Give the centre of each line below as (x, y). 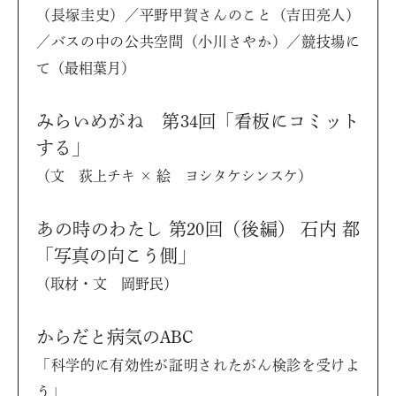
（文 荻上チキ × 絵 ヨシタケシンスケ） (174, 176)
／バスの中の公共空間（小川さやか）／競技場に (198, 42)
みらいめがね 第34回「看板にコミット (198, 122)
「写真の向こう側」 (116, 256)
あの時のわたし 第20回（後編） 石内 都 (198, 229)
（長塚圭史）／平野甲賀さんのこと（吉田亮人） (198, 15)
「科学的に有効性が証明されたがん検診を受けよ (198, 366)
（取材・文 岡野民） (107, 284)
